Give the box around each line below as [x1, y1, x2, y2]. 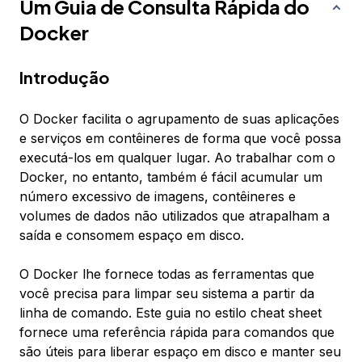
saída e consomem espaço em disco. [19, 227, 244, 244]
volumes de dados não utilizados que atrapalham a [19, 208, 330, 225]
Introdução [19, 67, 109, 88]
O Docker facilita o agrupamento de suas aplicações [19, 111, 339, 128]
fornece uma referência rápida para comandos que [19, 324, 335, 341]
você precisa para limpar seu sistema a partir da [19, 285, 314, 302]
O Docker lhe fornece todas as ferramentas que [19, 266, 314, 283]
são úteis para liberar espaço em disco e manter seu [19, 343, 341, 360]
